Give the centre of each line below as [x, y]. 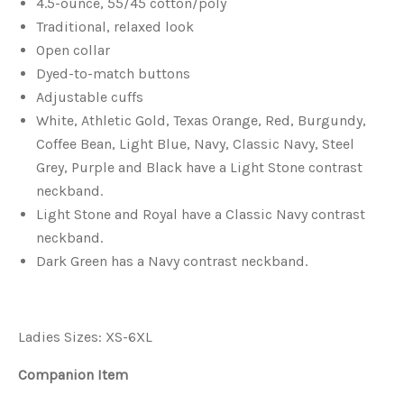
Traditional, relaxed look [115, 27]
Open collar [73, 50]
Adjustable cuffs [90, 97]
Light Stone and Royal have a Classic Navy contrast [201, 214]
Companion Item [73, 375]
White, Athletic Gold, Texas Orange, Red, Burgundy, [201, 120]
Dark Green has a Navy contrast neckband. [172, 261]
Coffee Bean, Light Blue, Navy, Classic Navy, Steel [195, 144]
